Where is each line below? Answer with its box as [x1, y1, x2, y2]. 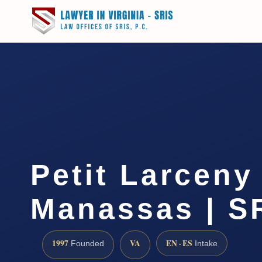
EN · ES [166, 237, 192, 249]
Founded [68, 239, 104, 248]
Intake [192, 239, 218, 248]
